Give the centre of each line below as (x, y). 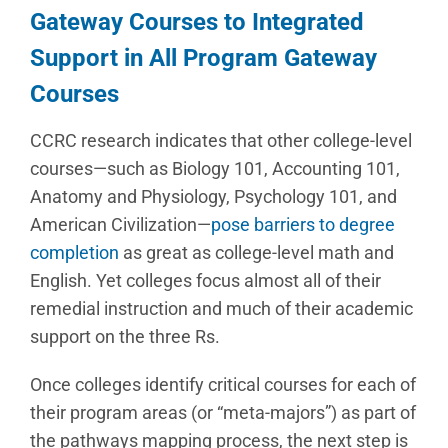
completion (74, 252)
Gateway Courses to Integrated (197, 22)
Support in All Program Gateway (203, 58)
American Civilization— (120, 224)
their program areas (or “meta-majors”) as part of (223, 412)
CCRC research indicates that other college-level (221, 140)
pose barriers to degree (303, 224)
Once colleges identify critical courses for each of (223, 384)
